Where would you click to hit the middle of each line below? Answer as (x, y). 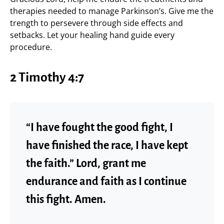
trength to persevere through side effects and (96, 23)
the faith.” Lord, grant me (86, 163)
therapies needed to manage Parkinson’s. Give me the (112, 11)
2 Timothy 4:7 (47, 77)
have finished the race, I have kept (107, 145)
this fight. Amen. (66, 199)
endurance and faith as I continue (106, 181)
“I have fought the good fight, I (99, 127)
